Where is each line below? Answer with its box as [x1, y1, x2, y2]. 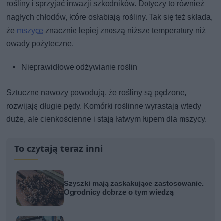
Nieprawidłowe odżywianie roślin [21, 62, 138, 72]
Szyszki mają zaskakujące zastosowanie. [64, 179, 204, 188]
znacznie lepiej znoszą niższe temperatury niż [43, 25, 206, 35]
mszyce [17, 25, 44, 35]
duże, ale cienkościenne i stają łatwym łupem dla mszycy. [6, 114, 207, 124]
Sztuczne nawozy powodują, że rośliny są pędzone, [6, 87, 187, 97]
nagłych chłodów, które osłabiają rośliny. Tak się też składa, [6, 12, 213, 22]
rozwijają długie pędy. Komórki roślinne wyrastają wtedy [6, 101, 202, 110]
